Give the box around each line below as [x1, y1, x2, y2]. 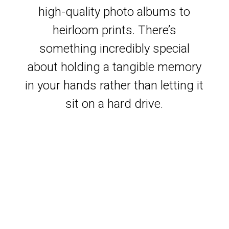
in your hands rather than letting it [25, 78, 204, 93]
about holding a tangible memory [27, 60, 201, 75]
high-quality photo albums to [38, 5, 191, 19]
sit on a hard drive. [65, 97, 164, 111]
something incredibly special [39, 41, 190, 56]
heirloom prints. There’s [52, 23, 176, 38]
